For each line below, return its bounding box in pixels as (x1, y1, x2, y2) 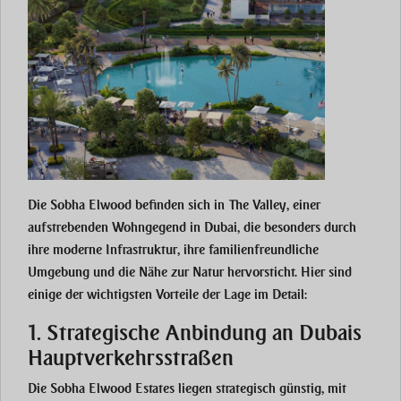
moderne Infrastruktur (53, 242, 177, 259)
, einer (286, 197, 320, 214)
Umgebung (28, 264, 90, 281)
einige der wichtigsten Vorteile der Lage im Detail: (28, 286, 307, 303)
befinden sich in (135, 197, 228, 214)
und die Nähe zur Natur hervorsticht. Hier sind (90, 264, 352, 281)
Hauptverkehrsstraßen (28, 346, 234, 371)
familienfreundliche (209, 242, 319, 259)
